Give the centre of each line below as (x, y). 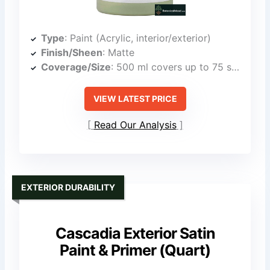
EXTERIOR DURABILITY (68, 187)
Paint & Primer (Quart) (135, 250)
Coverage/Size (76, 67)
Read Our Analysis (135, 125)
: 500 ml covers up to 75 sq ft (171, 67)
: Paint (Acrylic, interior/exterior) (138, 38)
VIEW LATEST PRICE (135, 98)
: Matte (119, 52)
